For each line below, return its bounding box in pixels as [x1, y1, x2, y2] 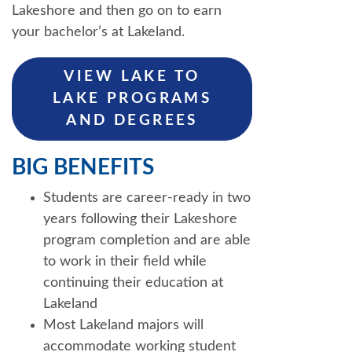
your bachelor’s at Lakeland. [12, 24, 185, 39]
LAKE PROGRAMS [52, 90, 212, 106]
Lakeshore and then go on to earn [12, 3, 222, 18]
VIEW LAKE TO [64, 68, 200, 84]
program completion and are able [43, 233, 251, 247]
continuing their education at [43, 275, 223, 290]
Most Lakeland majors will [43, 317, 203, 332]
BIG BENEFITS [12, 156, 154, 178]
